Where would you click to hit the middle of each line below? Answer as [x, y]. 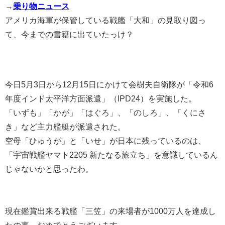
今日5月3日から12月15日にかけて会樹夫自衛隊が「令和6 [109, 84]
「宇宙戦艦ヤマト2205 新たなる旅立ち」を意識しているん [111, 154]
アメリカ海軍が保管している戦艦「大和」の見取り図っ [105, 20]
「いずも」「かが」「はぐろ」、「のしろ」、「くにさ [105, 112]
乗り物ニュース [41, 6]
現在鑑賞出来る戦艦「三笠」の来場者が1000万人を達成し [110, 211]
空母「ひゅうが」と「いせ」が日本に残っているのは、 [105, 140]
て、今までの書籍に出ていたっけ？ [69, 34]
